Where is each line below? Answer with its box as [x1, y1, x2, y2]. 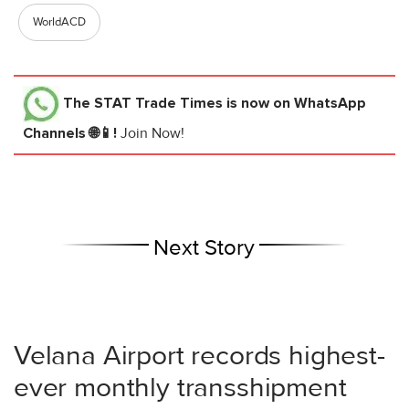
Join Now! [121, 124, 184, 143]
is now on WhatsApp [223, 94, 366, 113]
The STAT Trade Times [63, 94, 223, 113]
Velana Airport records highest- [14, 339, 385, 373]
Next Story [153, 235, 256, 262]
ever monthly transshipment [14, 371, 347, 405]
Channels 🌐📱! [23, 124, 121, 143]
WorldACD [33, 15, 86, 30]
